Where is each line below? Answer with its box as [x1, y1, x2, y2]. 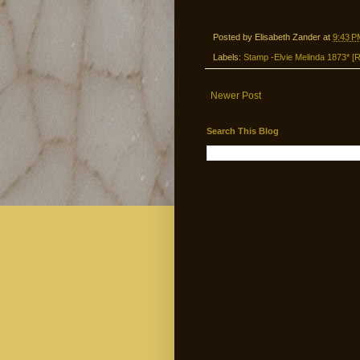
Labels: [213, 51, 243, 62]
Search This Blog [207, 125, 279, 136]
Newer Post [211, 89, 261, 101]
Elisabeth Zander [255, 32, 321, 43]
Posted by [213, 32, 255, 43]
